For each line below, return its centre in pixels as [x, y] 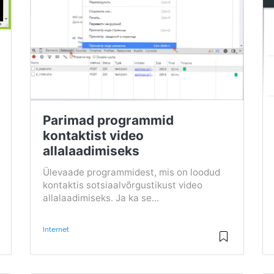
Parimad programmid [108, 120]
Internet [56, 230]
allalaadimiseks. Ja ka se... [101, 198]
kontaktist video [93, 136]
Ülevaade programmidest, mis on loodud [131, 172]
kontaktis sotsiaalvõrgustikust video [122, 185]
